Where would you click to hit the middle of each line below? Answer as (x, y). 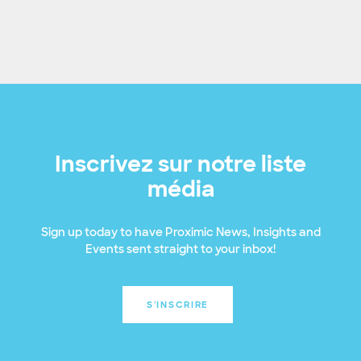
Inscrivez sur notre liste (180, 164)
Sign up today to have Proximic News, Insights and (180, 232)
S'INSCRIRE (178, 305)
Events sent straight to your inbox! (180, 249)
